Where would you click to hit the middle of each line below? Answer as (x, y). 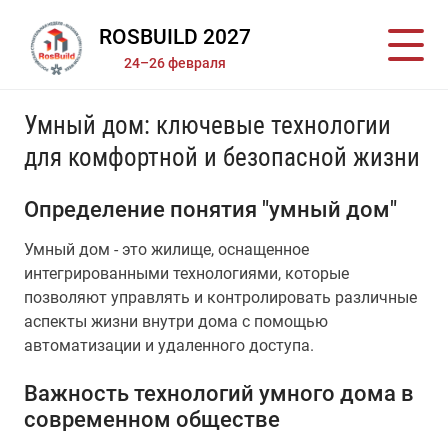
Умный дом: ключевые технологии (207, 125)
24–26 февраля (175, 63)
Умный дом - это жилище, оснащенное (166, 249)
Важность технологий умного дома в (219, 393)
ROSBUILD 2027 (175, 37)
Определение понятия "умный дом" (210, 209)
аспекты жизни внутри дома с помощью (176, 321)
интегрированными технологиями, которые (186, 273)
